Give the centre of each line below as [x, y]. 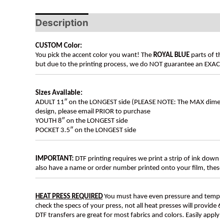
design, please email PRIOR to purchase [93, 112]
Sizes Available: [59, 93]
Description [62, 23]
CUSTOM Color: [59, 46]
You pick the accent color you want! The [94, 55]
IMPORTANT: [55, 159]
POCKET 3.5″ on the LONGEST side [86, 131]
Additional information [151, 23]
